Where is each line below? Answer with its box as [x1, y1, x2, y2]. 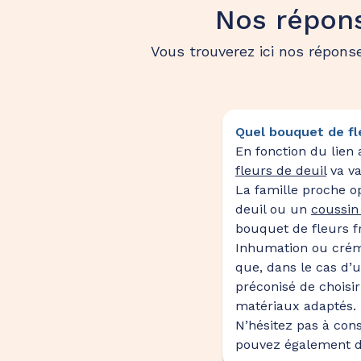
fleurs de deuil [235, 163, 326, 179]
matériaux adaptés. [235, 298, 356, 314]
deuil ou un [235, 201, 311, 218]
